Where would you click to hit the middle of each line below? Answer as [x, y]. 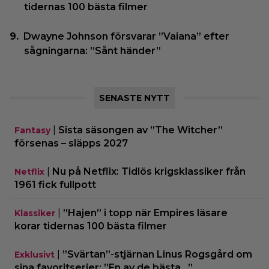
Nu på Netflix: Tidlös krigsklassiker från [149, 171]
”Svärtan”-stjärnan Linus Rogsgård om [157, 254]
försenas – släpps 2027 [71, 143]
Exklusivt [35, 254]
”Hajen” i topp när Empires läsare [145, 213]
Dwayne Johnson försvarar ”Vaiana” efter [127, 36]
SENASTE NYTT [134, 98]
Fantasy [32, 130]
